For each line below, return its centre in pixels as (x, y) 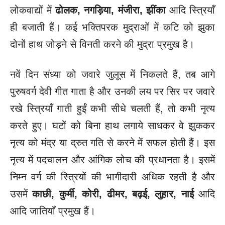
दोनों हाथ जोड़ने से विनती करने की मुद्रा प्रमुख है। (102, 44)
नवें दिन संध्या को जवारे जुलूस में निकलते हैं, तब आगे (113, 74)
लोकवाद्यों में (33, 10)
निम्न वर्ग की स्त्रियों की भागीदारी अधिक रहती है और (113, 177)
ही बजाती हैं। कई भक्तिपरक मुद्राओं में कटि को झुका (113, 27)
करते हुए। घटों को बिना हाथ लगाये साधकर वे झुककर (113, 125)
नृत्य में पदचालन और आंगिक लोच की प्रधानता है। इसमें (113, 159)
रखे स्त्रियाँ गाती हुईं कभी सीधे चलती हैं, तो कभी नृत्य (113, 108)
